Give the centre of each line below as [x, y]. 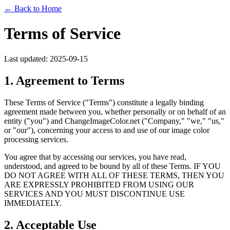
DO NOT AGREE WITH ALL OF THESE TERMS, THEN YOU [114, 175]
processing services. [36, 139]
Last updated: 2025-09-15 [46, 59]
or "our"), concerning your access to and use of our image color [107, 130]
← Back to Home [33, 8]
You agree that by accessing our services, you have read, [95, 157]
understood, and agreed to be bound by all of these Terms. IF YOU [112, 166]
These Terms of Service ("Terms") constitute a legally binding [104, 102]
